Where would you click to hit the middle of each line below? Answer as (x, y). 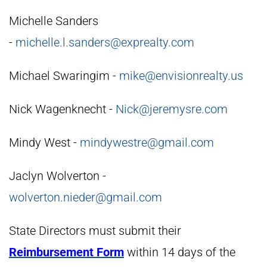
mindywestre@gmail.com (147, 142)
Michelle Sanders (54, 21)
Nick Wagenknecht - (62, 109)
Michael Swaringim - (64, 75)
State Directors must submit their (95, 230)
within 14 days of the (180, 252)
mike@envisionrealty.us (181, 75)
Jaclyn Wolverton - (58, 176)
